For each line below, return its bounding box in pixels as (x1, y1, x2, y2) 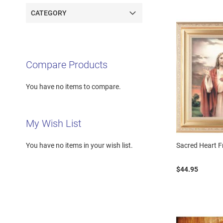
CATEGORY (31, 8, 67, 17)
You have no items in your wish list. (26, 141, 133, 149)
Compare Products (26, 58, 108, 71)
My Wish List (26, 117, 81, 129)
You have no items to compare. (26, 82, 121, 91)
